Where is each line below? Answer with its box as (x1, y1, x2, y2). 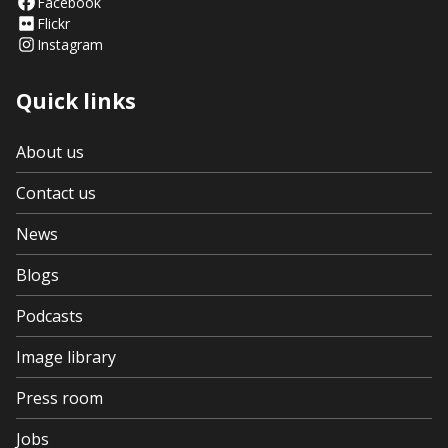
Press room (16, 387, 103, 409)
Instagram (37, 35, 103, 54)
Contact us (16, 182, 96, 204)
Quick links (16, 87, 136, 115)
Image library (16, 346, 116, 368)
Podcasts (16, 305, 83, 327)
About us (16, 141, 84, 163)
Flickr (37, 14, 70, 33)
